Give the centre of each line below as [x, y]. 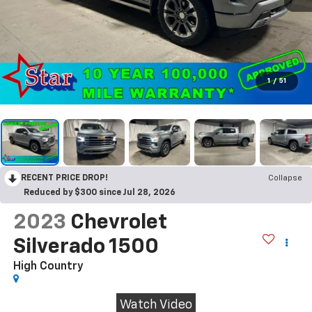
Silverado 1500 [86, 248]
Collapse [285, 179]
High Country [48, 267]
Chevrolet [118, 223]
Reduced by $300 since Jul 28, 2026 [100, 193]
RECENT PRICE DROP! [64, 179]
